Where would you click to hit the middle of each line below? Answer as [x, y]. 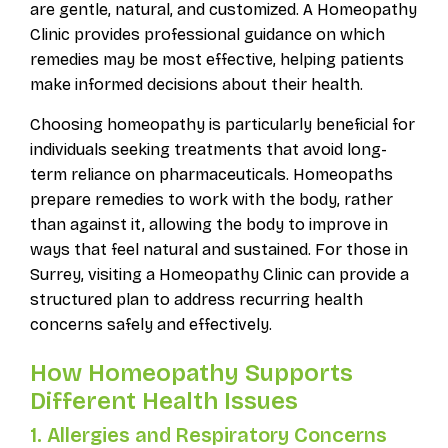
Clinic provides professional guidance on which [207, 34]
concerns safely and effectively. [150, 324]
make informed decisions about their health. [196, 84]
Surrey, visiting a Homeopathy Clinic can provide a [219, 274]
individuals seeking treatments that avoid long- [208, 149]
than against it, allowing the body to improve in [208, 224]
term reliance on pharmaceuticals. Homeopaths [211, 174]
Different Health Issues [163, 401]
